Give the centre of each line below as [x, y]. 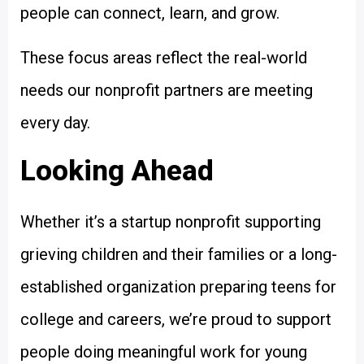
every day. [55, 122]
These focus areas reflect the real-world [164, 57]
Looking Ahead [117, 171]
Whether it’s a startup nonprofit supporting [171, 222]
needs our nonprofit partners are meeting [167, 90]
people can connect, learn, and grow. [150, 13]
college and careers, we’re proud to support [176, 320]
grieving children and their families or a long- [179, 255]
